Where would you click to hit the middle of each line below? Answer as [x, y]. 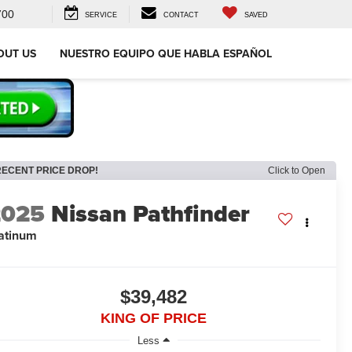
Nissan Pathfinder [151, 214]
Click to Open [297, 170]
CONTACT [181, 15]
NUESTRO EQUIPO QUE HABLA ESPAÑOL [166, 54]
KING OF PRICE [154, 319]
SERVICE [101, 15]
